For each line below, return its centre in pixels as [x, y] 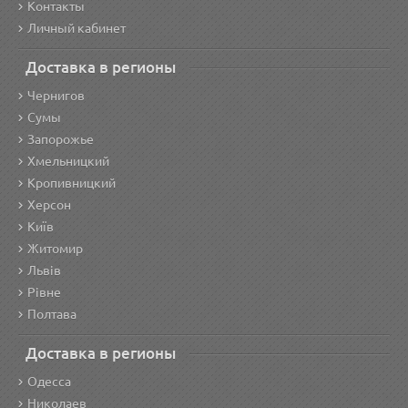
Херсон [49, 205]
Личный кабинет [76, 28]
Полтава [52, 314]
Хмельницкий [68, 161]
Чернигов [56, 96]
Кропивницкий [71, 183]
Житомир [55, 249]
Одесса [49, 382]
